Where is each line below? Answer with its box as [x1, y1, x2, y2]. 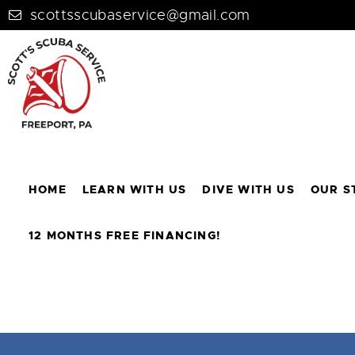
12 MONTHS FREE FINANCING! [29, 228, 220, 243]
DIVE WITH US [202, 182, 295, 197]
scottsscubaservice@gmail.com [30, 6, 250, 24]
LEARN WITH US [82, 182, 187, 197]
